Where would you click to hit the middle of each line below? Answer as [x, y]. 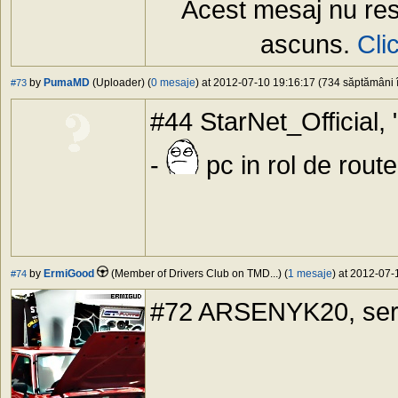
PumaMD [67, 83]
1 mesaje [310, 274]
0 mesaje [173, 83]
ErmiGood [69, 274]
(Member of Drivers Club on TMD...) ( [198, 274]
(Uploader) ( [120, 83]
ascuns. [308, 44]
